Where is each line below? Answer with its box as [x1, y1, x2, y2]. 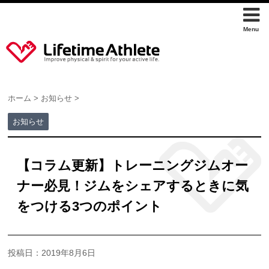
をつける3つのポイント [17, 199, 163, 214]
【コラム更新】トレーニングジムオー [17, 158, 249, 173]
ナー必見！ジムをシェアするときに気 [17, 178, 249, 193]
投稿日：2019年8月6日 [8, 248, 96, 258]
